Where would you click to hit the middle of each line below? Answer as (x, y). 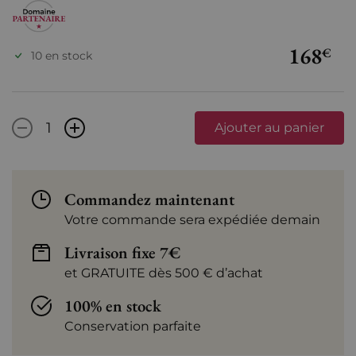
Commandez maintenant (149, 199)
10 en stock (62, 55)
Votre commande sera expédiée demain (192, 220)
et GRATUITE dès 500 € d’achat (164, 273)
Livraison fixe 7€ (122, 253)
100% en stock (113, 306)
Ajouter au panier (269, 128)
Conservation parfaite (133, 327)
